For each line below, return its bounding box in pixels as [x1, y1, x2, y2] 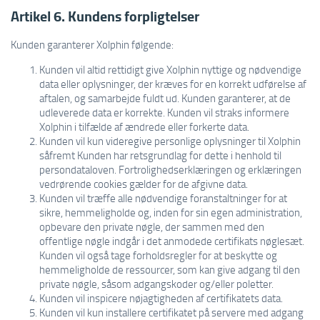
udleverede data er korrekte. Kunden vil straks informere [39, 105, 289, 119]
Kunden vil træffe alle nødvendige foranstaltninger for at [39, 191, 287, 205]
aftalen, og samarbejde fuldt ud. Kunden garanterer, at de [39, 91, 291, 105]
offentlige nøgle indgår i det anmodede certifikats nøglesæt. [39, 234, 304, 248]
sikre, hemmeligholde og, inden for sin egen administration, [39, 205, 302, 219]
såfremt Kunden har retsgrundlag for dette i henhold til [39, 148, 281, 162]
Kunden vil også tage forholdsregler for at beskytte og [39, 248, 277, 262]
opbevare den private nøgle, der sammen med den [39, 219, 264, 234]
